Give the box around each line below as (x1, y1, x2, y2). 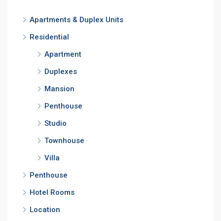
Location (30, 205, 60, 215)
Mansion (44, 84, 74, 94)
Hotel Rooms (30, 188, 74, 197)
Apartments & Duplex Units (30, 15, 123, 25)
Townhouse (44, 136, 84, 146)
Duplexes (44, 67, 77, 76)
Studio (44, 119, 67, 128)
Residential (30, 33, 69, 42)
